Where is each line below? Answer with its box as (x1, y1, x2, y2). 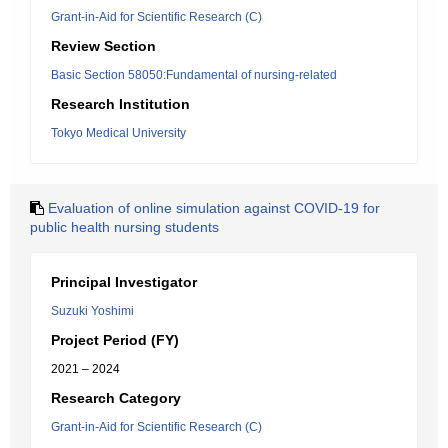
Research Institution (51, 96, 190, 112)
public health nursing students (30, 219, 219, 235)
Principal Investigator (51, 274, 197, 290)
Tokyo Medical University (51, 126, 186, 140)
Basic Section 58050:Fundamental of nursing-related (51, 68, 337, 82)
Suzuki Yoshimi (51, 304, 134, 318)
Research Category (51, 390, 181, 406)
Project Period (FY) (51, 332, 179, 348)
